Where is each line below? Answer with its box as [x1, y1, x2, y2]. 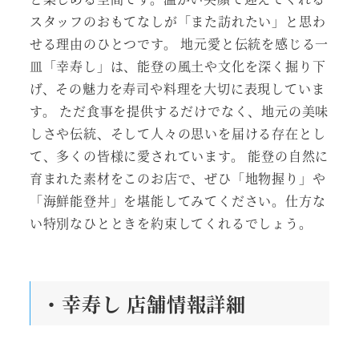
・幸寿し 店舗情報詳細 [42, 289, 246, 318]
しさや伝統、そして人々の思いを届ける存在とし [29, 124, 326, 143]
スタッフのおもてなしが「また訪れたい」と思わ [29, 12, 326, 31]
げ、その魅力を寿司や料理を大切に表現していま [29, 79, 325, 99]
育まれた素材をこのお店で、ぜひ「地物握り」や [29, 169, 326, 188]
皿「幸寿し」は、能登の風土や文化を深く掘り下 [29, 57, 326, 76]
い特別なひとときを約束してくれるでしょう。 [29, 214, 313, 233]
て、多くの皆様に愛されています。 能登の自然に [29, 147, 329, 166]
